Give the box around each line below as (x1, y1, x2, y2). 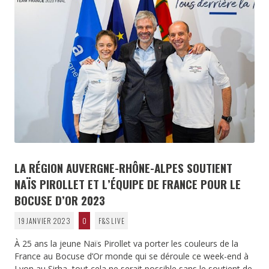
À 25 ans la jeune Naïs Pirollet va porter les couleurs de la (14, 238, 238, 250)
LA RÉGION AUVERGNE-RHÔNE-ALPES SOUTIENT (14, 159, 232, 177)
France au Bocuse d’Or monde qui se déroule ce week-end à (14, 250, 249, 262)
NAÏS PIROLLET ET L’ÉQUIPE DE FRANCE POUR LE (14, 175, 241, 193)
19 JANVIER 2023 (17, 216, 71, 226)
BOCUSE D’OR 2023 (14, 192, 105, 209)
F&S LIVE (98, 216, 125, 226)
